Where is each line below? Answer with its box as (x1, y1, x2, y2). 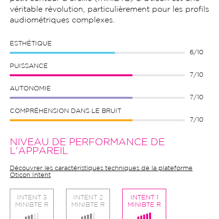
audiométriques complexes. (10, 17, 115, 24)
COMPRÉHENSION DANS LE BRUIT (10, 109, 121, 114)
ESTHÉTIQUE (10, 41, 52, 47)
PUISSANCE (10, 64, 48, 69)
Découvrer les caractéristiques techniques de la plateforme (10, 166, 193, 172)
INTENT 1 (130, 195, 158, 201)
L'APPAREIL (10, 147, 68, 156)
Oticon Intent (10, 173, 51, 178)
